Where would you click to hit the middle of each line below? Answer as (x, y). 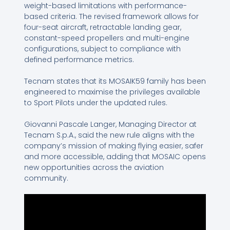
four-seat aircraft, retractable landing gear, (102, 27)
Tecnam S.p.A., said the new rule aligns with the (109, 135)
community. (46, 178)
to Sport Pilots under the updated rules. (95, 103)
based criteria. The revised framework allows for (111, 17)
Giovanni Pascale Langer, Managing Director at (110, 124)
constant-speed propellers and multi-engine (107, 38)
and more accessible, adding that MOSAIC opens (115, 157)
